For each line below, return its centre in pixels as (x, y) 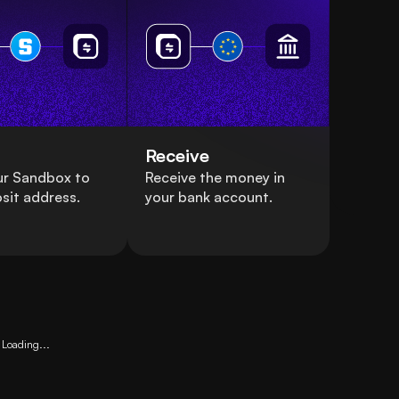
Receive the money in (215, 178)
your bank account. (208, 197)
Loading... (26, 345)
